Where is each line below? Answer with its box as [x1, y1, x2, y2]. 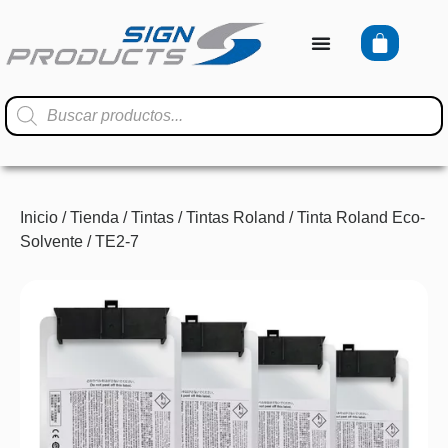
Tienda [70, 209, 119, 226]
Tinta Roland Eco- [297, 209, 425, 226]
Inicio [20, 209, 58, 226]
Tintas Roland [186, 209, 285, 226]
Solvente [20, 233, 83, 250]
